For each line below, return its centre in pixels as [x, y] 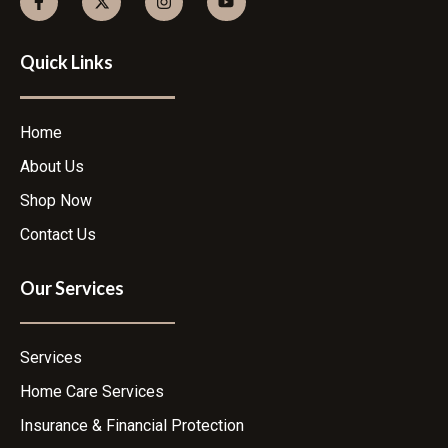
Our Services [72, 287]
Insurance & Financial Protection [132, 426]
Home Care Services [92, 392]
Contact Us [58, 234]
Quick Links [66, 62]
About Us [52, 166]
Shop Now [56, 200]
